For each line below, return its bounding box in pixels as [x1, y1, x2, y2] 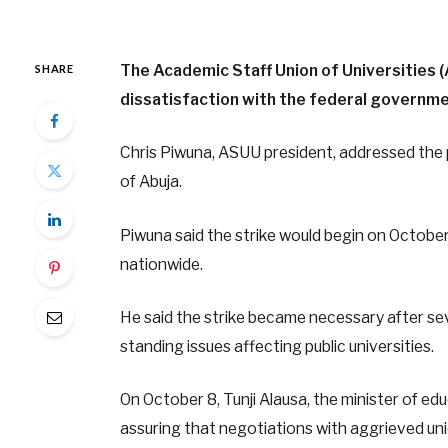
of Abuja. [119, 172, 182, 192]
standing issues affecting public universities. [119, 336, 434, 356]
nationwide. [119, 254, 203, 274]
